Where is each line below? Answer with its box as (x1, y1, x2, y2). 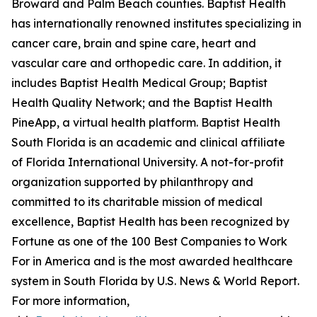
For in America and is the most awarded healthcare (11, 254, 293, 268)
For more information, (11, 294, 129, 308)
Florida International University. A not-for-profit (25, 155, 284, 169)
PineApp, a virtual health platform (11, 115, 196, 129)
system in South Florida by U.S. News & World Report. (11, 274, 299, 288)
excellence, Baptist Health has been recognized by (11, 214, 289, 229)
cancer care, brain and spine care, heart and (11, 36, 256, 50)
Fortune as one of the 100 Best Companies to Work (11, 234, 287, 248)
